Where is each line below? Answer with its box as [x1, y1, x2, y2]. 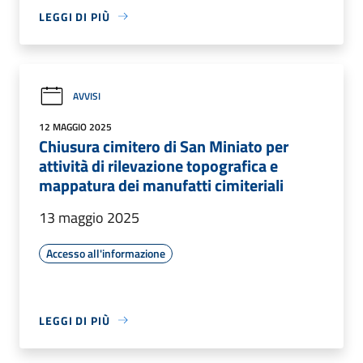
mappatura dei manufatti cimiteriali [39, 172, 284, 198]
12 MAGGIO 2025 [39, 118, 112, 135]
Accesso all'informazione [46, 244, 165, 262]
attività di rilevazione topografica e [39, 152, 278, 178]
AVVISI [73, 88, 100, 105]
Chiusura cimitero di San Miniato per [39, 133, 288, 159]
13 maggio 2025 [39, 206, 139, 228]
